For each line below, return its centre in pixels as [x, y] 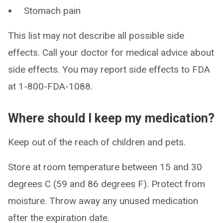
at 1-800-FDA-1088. [50, 86]
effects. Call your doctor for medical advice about [111, 53]
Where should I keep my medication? [111, 118]
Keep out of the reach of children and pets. [97, 142]
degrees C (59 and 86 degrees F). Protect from [107, 184]
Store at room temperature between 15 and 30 [105, 167]
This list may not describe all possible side [96, 36]
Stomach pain [52, 11]
